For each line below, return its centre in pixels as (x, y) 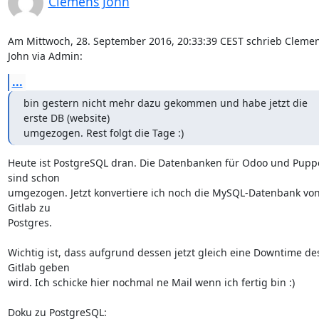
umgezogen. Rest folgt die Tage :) (103, 133)
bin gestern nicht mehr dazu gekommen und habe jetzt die (165, 103)
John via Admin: (45, 56)
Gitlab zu (30, 208)
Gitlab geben (40, 267)
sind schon (35, 178)
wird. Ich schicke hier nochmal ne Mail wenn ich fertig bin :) (151, 282)
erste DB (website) (66, 118)
